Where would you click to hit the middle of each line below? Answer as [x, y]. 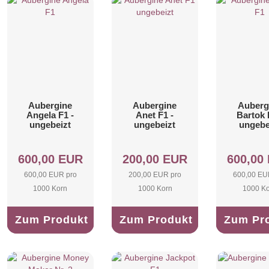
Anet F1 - [155, 115]
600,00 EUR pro [50, 174]
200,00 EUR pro [155, 174]
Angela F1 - [50, 115]
